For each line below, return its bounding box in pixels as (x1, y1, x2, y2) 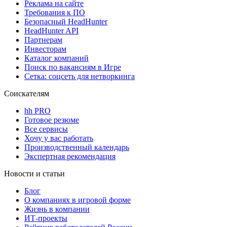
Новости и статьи (4, 169, 65, 178)
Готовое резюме (24, 115, 79, 124)
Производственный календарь (24, 142, 129, 152)
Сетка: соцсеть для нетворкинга (24, 71, 135, 81)
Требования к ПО (24, 8, 85, 17)
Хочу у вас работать (24, 133, 93, 142)
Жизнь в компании (24, 204, 90, 213)
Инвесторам (24, 44, 66, 53)
